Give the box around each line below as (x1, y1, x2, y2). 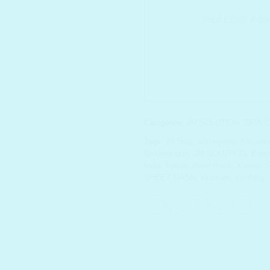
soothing (235, 173, 265, 183)
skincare (201, 173, 230, 183)
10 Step (166, 137, 193, 146)
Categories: (144, 118, 186, 128)
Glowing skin (144, 149, 189, 159)
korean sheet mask (166, 161, 233, 171)
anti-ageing (198, 137, 236, 146)
